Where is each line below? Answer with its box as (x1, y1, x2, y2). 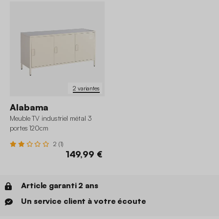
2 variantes (73, 84, 100, 92)
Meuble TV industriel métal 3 (10, 114, 92, 123)
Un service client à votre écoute (21, 196, 146, 206)
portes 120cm (10, 124, 48, 132)
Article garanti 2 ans (21, 180, 98, 191)
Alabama (10, 102, 49, 113)
